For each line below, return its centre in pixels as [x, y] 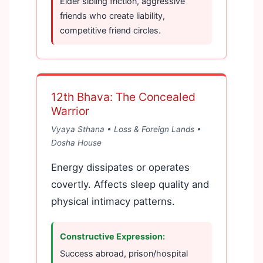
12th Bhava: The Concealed [123, 97]
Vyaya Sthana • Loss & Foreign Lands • [126, 129]
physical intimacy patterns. [113, 201]
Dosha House [76, 142]
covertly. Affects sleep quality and [130, 184]
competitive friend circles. [110, 30]
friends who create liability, [112, 15]
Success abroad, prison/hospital [124, 253]
